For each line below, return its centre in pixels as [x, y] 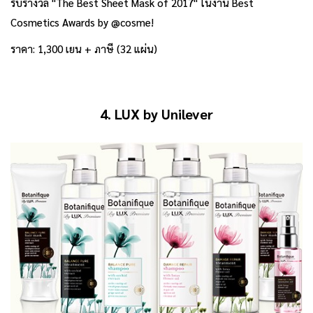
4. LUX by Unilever [156, 114]
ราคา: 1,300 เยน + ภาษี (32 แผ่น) [84, 49]
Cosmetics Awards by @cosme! [82, 22]
